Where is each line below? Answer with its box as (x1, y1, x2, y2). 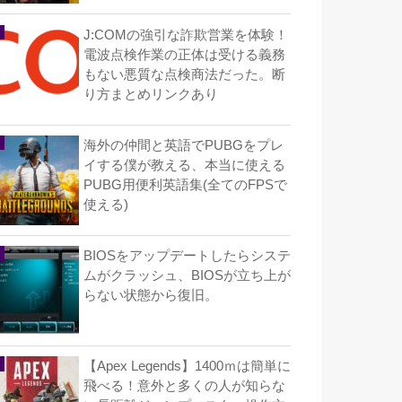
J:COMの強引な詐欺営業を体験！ (83, 27, 288, 42)
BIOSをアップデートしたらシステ (83, 248, 291, 263)
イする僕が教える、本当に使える (83, 157, 285, 172)
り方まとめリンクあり (83, 86, 218, 101)
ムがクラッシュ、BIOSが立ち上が (83, 267, 291, 283)
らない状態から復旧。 (83, 287, 218, 302)
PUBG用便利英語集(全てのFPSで (83, 177, 287, 192)
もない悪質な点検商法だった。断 (83, 66, 285, 82)
